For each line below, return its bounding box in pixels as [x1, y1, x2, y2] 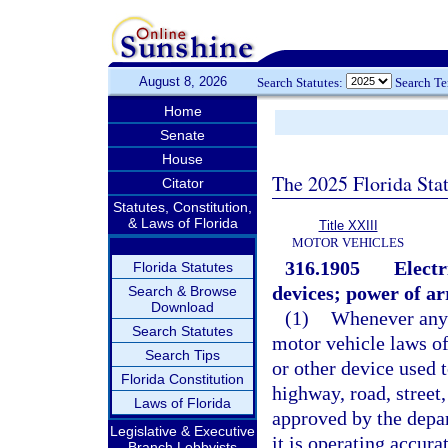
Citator [161, 175, 204, 191]
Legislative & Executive [110, 423, 255, 439]
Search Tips [145, 347, 220, 363]
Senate [160, 127, 205, 143]
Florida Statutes [132, 259, 233, 275]
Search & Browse [128, 283, 237, 299]
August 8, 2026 [138, 74, 227, 89]
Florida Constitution [121, 371, 244, 387]
